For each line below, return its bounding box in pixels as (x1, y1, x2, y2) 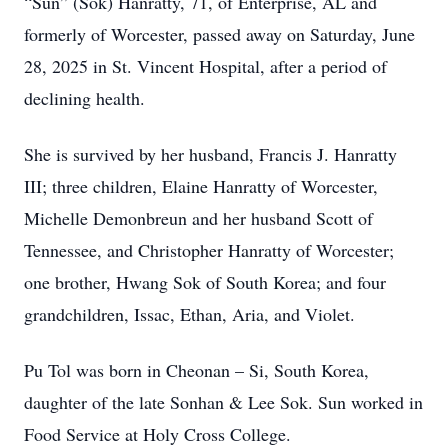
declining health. (24, 86, 145, 110)
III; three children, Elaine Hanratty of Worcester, (24, 174, 378, 198)
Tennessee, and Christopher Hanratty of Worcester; (24, 238, 394, 262)
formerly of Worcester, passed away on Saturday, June (24, 22, 415, 46)
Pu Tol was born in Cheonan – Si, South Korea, (24, 358, 369, 382)
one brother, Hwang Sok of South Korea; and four (24, 270, 386, 294)
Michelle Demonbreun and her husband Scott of (24, 206, 373, 230)
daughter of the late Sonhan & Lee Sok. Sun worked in (24, 390, 423, 414)
